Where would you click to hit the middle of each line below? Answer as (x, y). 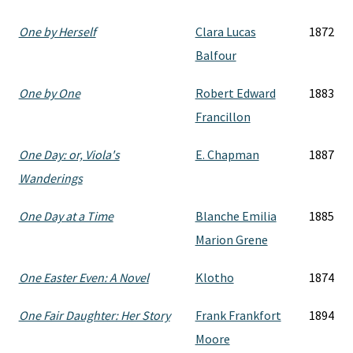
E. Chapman (227, 154)
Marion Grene (231, 240)
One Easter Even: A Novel (84, 277)
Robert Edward (235, 93)
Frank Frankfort (238, 315)
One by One (49, 93)
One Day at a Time (66, 216)
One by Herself (57, 32)
